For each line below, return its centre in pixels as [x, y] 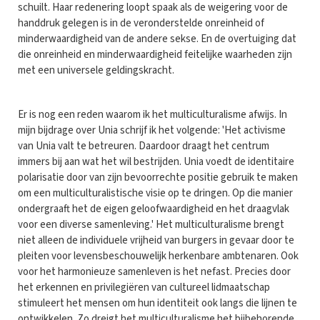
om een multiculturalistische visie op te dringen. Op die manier [155, 193]
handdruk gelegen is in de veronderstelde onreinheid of [141, 23]
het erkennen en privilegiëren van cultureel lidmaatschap [144, 287]
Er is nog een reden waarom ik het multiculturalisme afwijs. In [152, 114]
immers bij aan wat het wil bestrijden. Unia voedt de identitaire [156, 161]
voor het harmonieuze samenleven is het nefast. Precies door [154, 271]
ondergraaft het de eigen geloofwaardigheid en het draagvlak [154, 209]
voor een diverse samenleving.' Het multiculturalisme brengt [151, 224]
